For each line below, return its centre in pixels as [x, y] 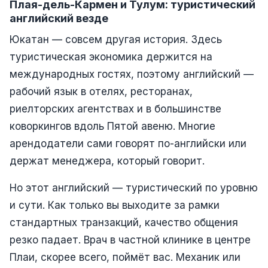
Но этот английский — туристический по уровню [134, 188]
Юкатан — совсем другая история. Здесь [116, 39]
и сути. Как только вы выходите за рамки [115, 205]
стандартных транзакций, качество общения [124, 222]
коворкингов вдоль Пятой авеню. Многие [112, 126]
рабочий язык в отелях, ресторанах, [101, 91]
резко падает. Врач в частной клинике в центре [130, 240]
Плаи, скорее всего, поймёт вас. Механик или [125, 257]
